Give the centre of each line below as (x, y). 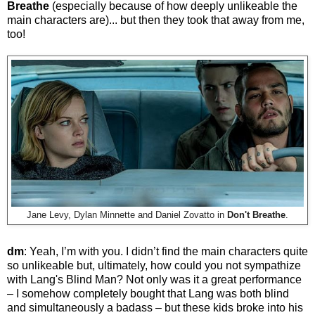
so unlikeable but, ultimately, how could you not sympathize (154, 266)
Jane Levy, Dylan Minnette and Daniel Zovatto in (127, 216)
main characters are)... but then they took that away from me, (156, 20)
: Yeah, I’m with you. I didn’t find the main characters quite (166, 252)
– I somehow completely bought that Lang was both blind (148, 294)
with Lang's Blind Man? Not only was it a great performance (154, 280)
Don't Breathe (256, 216)
